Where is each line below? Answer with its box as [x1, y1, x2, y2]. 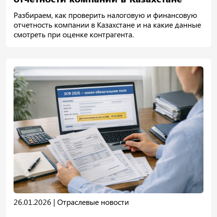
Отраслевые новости [57, 196, 129, 207]
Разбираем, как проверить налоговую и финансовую [14, 10, 197, 20]
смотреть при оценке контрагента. [14, 29, 134, 40]
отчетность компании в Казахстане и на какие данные [14, 19, 201, 30]
